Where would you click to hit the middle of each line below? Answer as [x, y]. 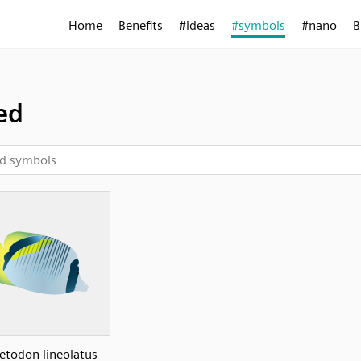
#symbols [258, 25]
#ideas [197, 25]
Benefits [141, 25]
